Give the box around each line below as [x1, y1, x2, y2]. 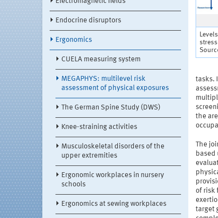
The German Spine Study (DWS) [61, 104, 161, 112]
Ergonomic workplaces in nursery [61, 172, 164, 180]
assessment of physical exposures [61, 85, 169, 92]
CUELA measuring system [61, 56, 141, 64]
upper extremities [61, 152, 117, 160]
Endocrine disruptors [55, 17, 121, 25]
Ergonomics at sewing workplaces [61, 200, 166, 208]
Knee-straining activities [61, 124, 137, 131]
